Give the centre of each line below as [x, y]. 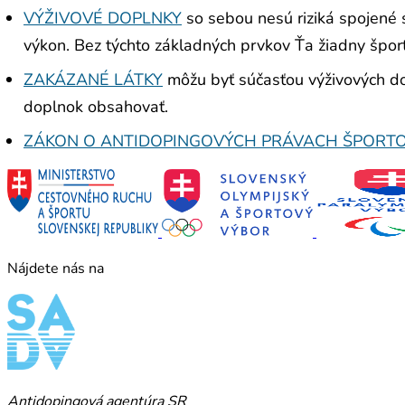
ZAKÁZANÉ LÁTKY [93, 80]
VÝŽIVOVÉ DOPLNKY [103, 19]
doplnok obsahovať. [96, 107]
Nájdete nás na [56, 269]
